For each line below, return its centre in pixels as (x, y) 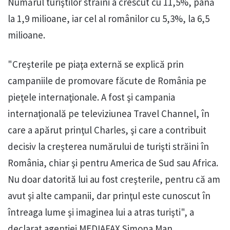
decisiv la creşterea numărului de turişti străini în (108, 147)
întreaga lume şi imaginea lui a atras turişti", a (101, 212)
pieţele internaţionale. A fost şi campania (91, 97)
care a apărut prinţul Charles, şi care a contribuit (107, 130)
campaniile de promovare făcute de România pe (107, 81)
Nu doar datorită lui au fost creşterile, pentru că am (114, 179)
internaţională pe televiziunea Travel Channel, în (109, 114)
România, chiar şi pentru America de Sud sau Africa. (113, 163)
